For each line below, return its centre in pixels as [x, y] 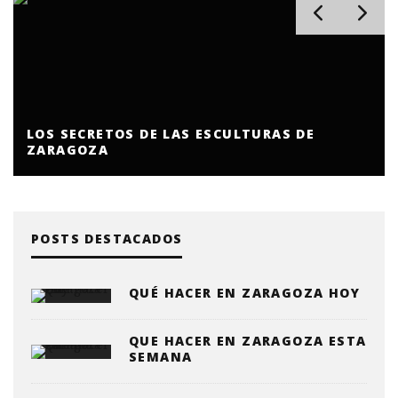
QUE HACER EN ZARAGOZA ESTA [248, 341]
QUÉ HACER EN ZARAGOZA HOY [244, 293]
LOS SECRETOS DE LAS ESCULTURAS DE [171, 134]
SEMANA [161, 357]
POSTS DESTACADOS [107, 239]
